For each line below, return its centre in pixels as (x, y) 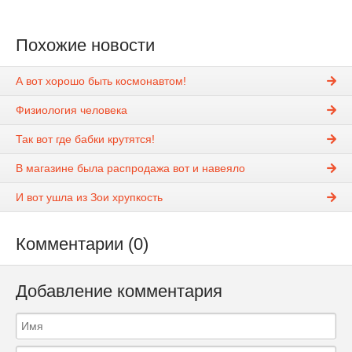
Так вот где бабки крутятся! (85, 139)
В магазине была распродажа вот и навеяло (130, 169)
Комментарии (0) (82, 244)
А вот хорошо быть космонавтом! (101, 81)
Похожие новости (85, 45)
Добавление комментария (119, 291)
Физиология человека (71, 110)
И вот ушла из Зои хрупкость (89, 198)
